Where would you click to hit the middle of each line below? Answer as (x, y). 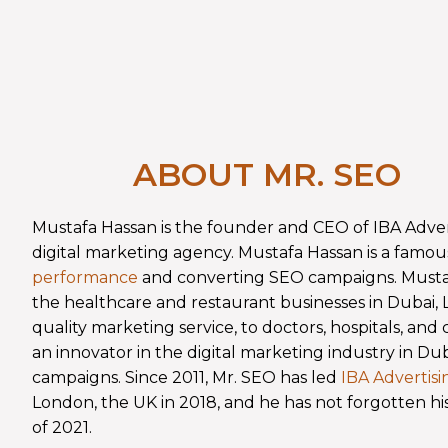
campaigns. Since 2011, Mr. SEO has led (186, 377)
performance (85, 277)
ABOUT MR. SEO (267, 174)
